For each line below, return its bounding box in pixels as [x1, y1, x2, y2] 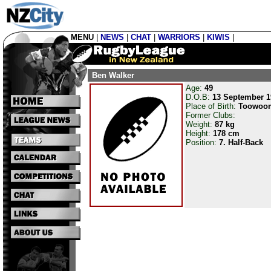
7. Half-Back [219, 138, 263, 147]
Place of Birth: [186, 102, 238, 111]
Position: [186, 138, 219, 147]
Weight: [186, 120, 215, 129]
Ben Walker [90, 71, 134, 80]
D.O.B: [186, 93, 212, 102]
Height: [186, 129, 213, 138]
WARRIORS [158, 33, 200, 42]
